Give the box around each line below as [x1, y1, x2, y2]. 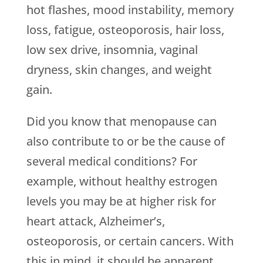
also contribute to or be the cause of [26, 133, 225, 150]
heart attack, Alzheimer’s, [26, 213, 165, 230]
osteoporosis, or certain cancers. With [26, 233, 234, 249]
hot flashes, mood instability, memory [26, 2, 234, 18]
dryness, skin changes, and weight [26, 62, 212, 78]
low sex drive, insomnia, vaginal [26, 42, 198, 58]
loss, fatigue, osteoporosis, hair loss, [26, 22, 224, 38]
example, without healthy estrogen [26, 173, 217, 190]
